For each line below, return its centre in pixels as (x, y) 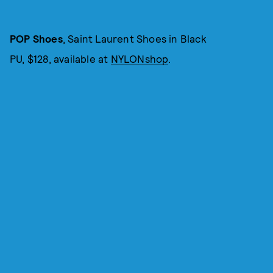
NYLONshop (140, 59)
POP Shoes (36, 39)
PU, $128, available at (60, 59)
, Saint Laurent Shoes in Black (134, 39)
